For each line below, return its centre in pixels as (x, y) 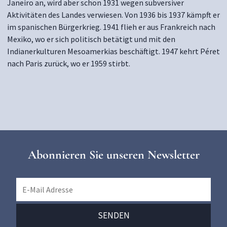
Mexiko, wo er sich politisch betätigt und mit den (91, 39)
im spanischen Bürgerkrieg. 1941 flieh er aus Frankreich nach (111, 27)
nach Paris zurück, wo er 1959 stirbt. (69, 63)
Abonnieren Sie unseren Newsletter (113, 155)
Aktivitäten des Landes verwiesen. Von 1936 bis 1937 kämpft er (113, 15)
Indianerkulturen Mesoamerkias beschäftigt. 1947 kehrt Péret (113, 51)
